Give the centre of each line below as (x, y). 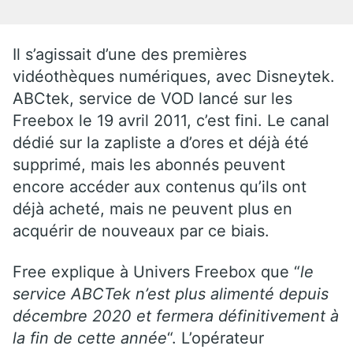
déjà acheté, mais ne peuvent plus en (152, 208)
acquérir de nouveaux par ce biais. (141, 230)
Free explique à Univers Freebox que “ (156, 271)
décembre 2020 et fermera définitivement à (176, 316)
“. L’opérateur (216, 338)
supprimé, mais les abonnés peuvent (149, 164)
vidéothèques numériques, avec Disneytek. (174, 76)
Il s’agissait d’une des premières (130, 54)
